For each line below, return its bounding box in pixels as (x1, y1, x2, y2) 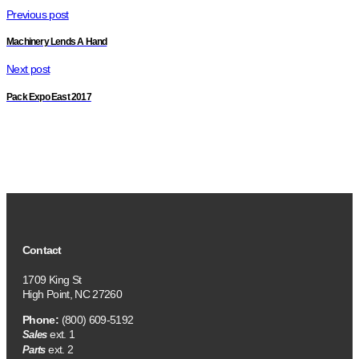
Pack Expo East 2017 (6, 91, 91, 102)
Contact (22, 243, 62, 256)
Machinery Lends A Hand (6, 35, 107, 46)
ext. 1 (46, 327, 75, 341)
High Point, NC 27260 (22, 287, 123, 301)
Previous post (6, 7, 69, 21)
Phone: (22, 313, 59, 326)
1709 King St (22, 272, 82, 286)
